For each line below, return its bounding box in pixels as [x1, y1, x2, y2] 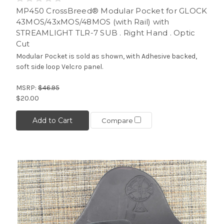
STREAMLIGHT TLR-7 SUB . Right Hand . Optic [15, 27, 195, 37]
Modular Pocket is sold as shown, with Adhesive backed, [15, 51, 197, 60]
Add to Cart [32, 115, 72, 125]
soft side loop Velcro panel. [15, 62, 103, 71]
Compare [101, 116, 134, 125]
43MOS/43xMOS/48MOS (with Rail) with [15, 16, 169, 26]
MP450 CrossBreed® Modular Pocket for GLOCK [15, 5, 207, 15]
